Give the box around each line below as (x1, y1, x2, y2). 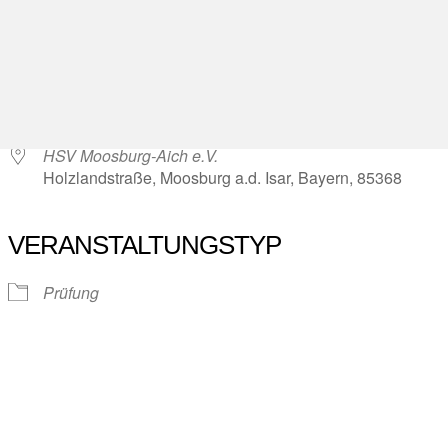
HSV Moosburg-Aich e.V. (43, 143, 218, 167)
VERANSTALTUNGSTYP (8, 229, 281, 260)
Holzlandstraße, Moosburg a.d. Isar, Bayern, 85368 (43, 165, 402, 189)
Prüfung (43, 280, 99, 304)
